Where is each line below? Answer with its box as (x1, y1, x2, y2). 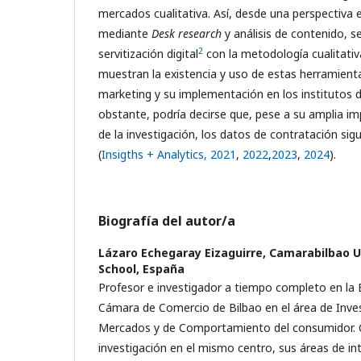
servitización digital (98, 45, 198, 61)
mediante (98, 25, 151, 41)
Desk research (151, 25, 222, 41)
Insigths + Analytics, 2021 (102, 146, 236, 162)
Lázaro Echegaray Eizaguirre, (98, 244, 269, 260)
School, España (98, 260, 185, 276)
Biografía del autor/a (98, 211, 235, 230)
